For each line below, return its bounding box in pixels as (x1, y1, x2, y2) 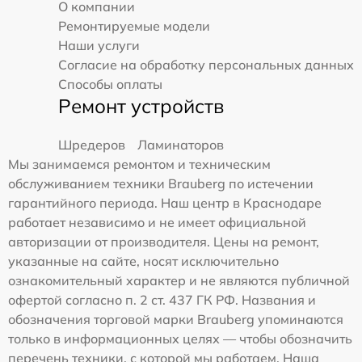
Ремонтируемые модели (58, 18, 210, 35)
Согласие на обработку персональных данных (58, 57, 354, 74)
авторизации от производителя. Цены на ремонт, (8, 234, 319, 250)
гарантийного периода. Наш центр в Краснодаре (8, 195, 322, 212)
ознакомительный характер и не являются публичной (8, 272, 350, 289)
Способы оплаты (58, 76, 162, 93)
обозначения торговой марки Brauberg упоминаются (8, 311, 343, 328)
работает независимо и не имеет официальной (8, 214, 306, 231)
